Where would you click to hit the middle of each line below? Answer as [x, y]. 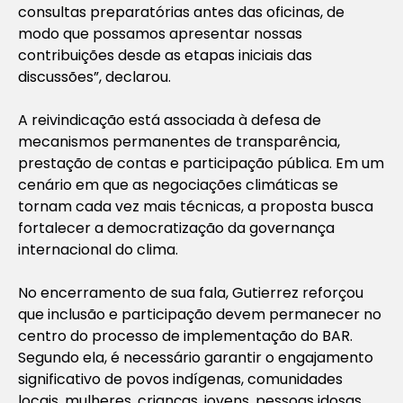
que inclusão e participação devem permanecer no [200, 314]
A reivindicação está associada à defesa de [170, 120]
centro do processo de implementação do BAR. [185, 336]
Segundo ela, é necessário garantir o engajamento [196, 357]
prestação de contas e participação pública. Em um [201, 163]
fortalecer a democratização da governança [176, 228]
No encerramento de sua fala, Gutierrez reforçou [191, 292]
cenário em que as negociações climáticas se [178, 184]
